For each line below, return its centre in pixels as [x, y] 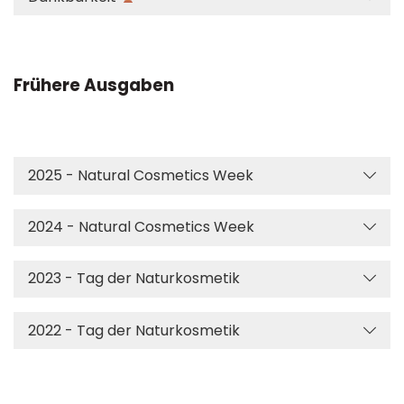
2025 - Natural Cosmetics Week [141, 175]
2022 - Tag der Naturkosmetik [134, 330]
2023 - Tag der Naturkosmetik [134, 279]
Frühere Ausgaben [94, 86]
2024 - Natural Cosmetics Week [141, 227]
